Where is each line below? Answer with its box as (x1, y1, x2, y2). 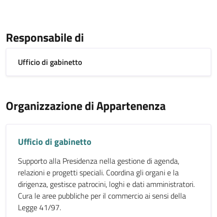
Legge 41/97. (18, 201, 61, 213)
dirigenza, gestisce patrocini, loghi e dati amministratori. (18, 178, 195, 190)
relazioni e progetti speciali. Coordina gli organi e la (18, 167, 179, 178)
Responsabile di (6, 29, 84, 46)
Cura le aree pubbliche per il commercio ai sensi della (18, 190, 186, 201)
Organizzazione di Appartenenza (6, 97, 166, 114)
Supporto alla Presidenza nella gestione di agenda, (18, 155, 179, 167)
